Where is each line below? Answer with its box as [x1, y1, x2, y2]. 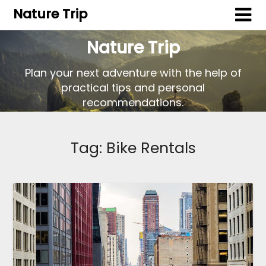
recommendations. [83, 95, 183, 110]
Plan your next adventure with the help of [24, 65, 242, 81]
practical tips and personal [61, 80, 205, 96]
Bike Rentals [106, 137, 196, 159]
